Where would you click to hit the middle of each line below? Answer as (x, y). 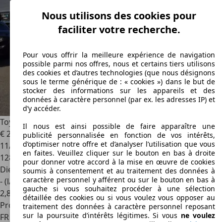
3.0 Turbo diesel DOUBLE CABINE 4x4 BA (121, 122)
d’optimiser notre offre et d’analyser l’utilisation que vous (119, 144)
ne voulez (198, 216)
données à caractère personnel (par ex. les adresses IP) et (119, 100)
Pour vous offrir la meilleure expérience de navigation (119, 55)
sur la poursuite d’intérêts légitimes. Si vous (102, 216)
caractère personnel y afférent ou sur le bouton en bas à (119, 180)
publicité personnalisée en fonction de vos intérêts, (119, 135)
